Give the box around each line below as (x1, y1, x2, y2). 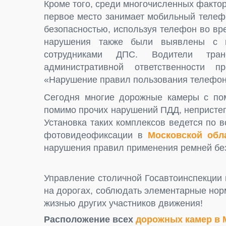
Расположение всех (44, 214, 136, 225)
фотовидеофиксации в (44, 130, 148, 141)
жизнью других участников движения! (44, 198, 203, 209)
